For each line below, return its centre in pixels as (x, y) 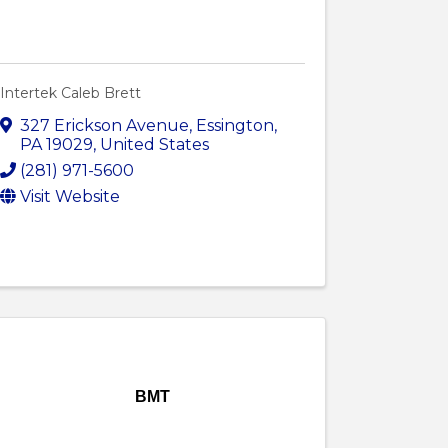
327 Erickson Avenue (105, 126)
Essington (235, 126)
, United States (151, 145)
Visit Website (70, 197)
